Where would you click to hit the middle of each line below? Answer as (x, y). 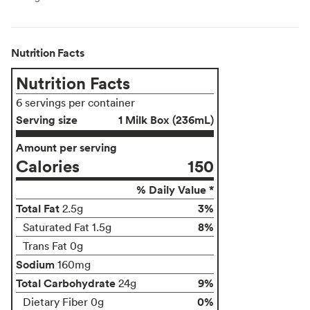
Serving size (47, 119)
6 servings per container (75, 102)
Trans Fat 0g (53, 245)
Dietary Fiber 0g (63, 301)
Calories (48, 165)
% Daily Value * (175, 189)
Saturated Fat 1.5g (67, 227)
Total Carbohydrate (66, 283)
